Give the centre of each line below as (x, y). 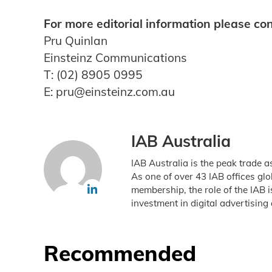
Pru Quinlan (77, 40)
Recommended (120, 253)
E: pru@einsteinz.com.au (109, 91)
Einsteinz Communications (115, 57)
